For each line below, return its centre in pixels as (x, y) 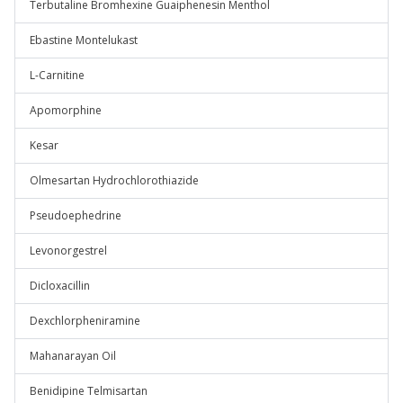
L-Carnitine (57, 75)
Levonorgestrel (68, 251)
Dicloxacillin (60, 286)
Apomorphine (66, 110)
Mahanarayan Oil (73, 356)
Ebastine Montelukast (84, 40)
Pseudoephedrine (76, 215)
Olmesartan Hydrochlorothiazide (114, 180)
